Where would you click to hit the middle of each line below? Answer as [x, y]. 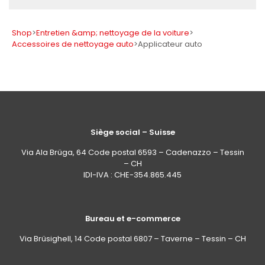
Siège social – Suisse [132, 132]
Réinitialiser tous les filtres [136, 87]
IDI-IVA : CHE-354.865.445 [132, 175]
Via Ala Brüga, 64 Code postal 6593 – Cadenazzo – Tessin [132, 152]
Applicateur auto [170, 44]
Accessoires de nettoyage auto [73, 44]
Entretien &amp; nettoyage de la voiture [113, 33]
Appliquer [132, 49]
